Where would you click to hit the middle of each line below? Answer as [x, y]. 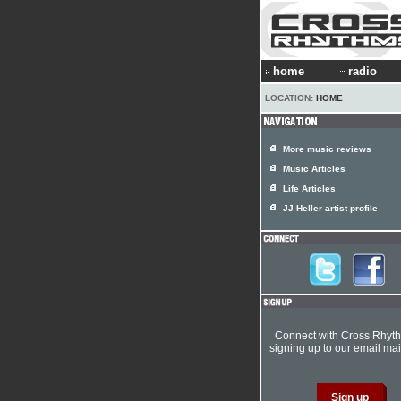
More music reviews [327, 149]
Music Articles [314, 169]
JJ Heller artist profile [330, 208]
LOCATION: [290, 98]
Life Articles [309, 188]
